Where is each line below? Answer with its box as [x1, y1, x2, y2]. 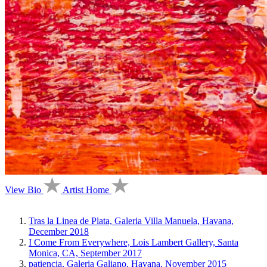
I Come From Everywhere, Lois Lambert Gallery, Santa [29, 237, 238, 247]
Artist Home [63, 184, 109, 195]
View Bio [5, 184, 41, 195]
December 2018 [29, 226, 89, 237]
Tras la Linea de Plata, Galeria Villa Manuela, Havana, [29, 215, 234, 226]
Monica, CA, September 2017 [29, 247, 142, 258]
